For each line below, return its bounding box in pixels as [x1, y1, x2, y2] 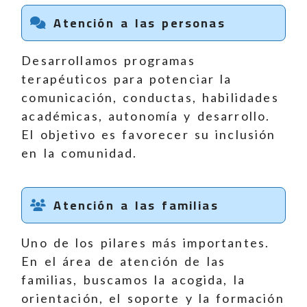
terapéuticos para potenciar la [21, 71, 232, 87]
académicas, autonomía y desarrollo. [21, 108, 271, 124]
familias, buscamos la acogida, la [21, 272, 246, 288]
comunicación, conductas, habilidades [21, 90, 279, 106]
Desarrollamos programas [21, 53, 195, 69]
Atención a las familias [47, 194, 219, 217]
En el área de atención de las [21, 254, 226, 269]
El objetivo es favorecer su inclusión [21, 127, 276, 143]
